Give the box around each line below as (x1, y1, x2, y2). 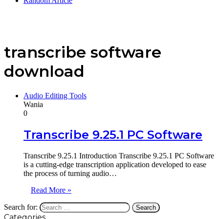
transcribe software (4, 43, 161, 62)
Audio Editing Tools (23, 91, 87, 100)
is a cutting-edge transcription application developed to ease (23, 160, 206, 169)
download (4, 62, 85, 81)
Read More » (31, 185, 71, 194)
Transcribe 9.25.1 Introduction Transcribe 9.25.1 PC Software (23, 151, 214, 160)
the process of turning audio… (23, 169, 117, 177)
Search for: (4, 202, 38, 211)
